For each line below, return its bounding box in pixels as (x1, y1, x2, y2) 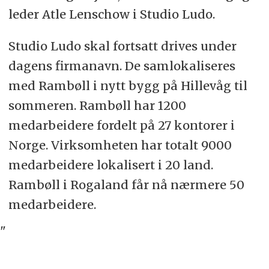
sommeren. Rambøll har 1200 (8, 97, 186, 113)
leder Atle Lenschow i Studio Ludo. (8, 7, 215, 22)
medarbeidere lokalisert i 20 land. (8, 157, 213, 172)
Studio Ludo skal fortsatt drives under (8, 38, 237, 53)
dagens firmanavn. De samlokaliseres (8, 58, 235, 73)
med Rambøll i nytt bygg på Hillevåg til (8, 77, 247, 93)
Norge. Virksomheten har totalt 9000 (8, 137, 232, 153)
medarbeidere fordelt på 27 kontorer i (8, 117, 235, 133)
